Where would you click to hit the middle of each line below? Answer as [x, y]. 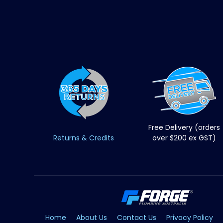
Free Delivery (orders [184, 128]
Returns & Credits [84, 138]
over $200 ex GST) [184, 138]
